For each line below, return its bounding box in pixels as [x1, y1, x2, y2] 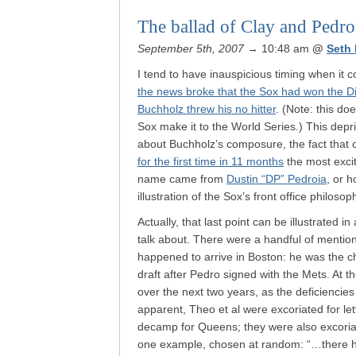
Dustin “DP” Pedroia [226, 172, 327, 185]
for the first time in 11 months [137, 155, 284, 168]
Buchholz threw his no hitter [137, 103, 276, 115]
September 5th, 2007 [137, 42, 244, 55]
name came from [137, 172, 226, 185]
